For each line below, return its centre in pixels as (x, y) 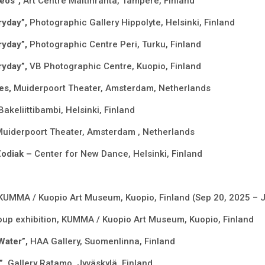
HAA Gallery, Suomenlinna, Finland (102, 242)
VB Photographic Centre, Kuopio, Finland (115, 67)
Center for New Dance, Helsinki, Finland (118, 154)
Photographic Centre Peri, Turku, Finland (115, 45)
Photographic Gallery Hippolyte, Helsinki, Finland (132, 23)
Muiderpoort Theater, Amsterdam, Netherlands (112, 88)
